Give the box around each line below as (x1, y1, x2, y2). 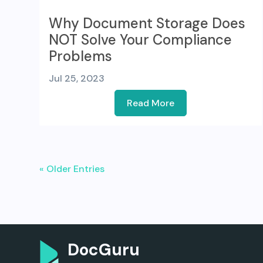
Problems (49, 47, 113, 66)
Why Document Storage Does (49, 14, 246, 33)
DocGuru (67, 238, 140, 261)
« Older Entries (39, 163, 105, 176)
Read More (127, 97, 175, 110)
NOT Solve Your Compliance (49, 31, 232, 49)
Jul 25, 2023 (49, 72, 105, 85)
